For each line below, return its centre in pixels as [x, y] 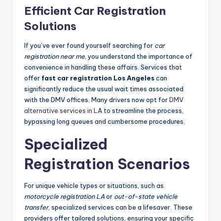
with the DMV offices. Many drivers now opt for [97, 100]
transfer [36, 207]
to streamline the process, [143, 111]
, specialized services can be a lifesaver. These [120, 207]
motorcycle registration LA [64, 197]
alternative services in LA [63, 111]
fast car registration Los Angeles [98, 78]
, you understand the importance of [139, 56]
